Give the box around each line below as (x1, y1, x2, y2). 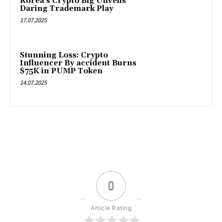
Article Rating (91, 204, 131, 212)
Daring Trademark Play (20, 4, 113, 14)
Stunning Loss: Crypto (20, 50, 108, 60)
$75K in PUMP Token (20, 66, 103, 76)
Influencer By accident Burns (20, 58, 136, 68)
